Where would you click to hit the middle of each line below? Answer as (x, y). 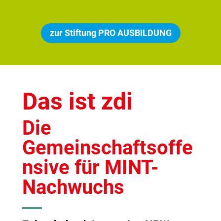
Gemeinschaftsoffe (107, 148)
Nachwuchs (73, 187)
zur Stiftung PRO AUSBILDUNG (110, 33)
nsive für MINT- (90, 168)
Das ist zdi (77, 102)
